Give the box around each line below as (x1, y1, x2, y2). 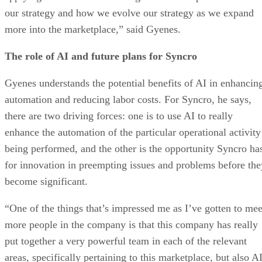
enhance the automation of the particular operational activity (5, 126, 261, 138)
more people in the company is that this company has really (5, 218, 258, 230)
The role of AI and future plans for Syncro (5, 50, 197, 62)
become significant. (5, 175, 88, 187)
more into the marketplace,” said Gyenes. (5, 23, 181, 35)
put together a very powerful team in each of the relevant (5, 235, 247, 247)
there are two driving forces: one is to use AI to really (5, 109, 233, 122)
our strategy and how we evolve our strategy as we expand (5, 6, 254, 19)
